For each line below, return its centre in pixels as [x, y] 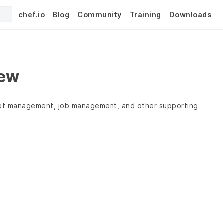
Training [145, 14]
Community [100, 14]
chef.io [31, 14]
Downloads [190, 14]
